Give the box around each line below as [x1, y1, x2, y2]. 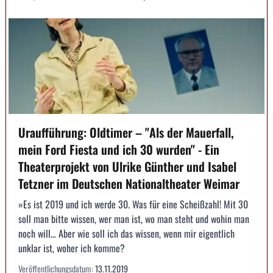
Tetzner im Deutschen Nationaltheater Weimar [18, 174, 239, 193]
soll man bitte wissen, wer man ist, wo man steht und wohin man [18, 211, 249, 227]
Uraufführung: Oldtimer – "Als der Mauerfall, [18, 123, 234, 142]
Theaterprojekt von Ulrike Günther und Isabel [18, 157, 236, 176]
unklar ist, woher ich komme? [18, 241, 125, 256]
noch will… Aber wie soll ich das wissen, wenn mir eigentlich [18, 226, 235, 241]
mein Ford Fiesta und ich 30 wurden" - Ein [18, 140, 219, 159]
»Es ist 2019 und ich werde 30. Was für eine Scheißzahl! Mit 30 [18, 197, 248, 212]
